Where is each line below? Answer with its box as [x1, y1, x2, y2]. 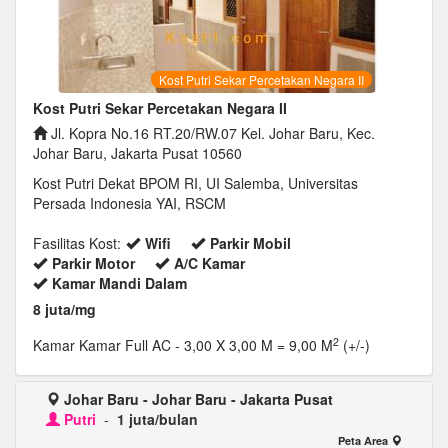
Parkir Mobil [210, 233, 291, 253]
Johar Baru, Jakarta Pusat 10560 [33, 143, 242, 163]
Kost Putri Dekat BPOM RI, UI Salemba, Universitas [33, 173, 358, 193]
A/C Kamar [174, 253, 245, 273]
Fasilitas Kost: [33, 233, 121, 253]
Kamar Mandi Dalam [52, 273, 187, 293]
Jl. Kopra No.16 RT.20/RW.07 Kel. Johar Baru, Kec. [47, 123, 375, 143]
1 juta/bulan [117, 409, 198, 429]
